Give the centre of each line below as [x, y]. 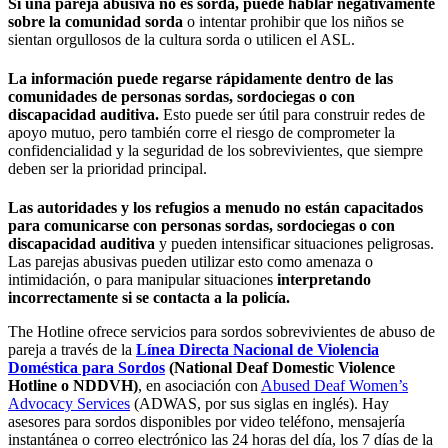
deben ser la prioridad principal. [107, 169]
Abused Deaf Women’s [334, 386]
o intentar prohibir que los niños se [293, 21]
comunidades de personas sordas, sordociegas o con [181, 97]
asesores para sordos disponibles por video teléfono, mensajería [206, 422]
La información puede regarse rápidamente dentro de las [200, 79]
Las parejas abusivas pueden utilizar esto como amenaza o [190, 262]
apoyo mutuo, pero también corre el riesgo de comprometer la [201, 133]
